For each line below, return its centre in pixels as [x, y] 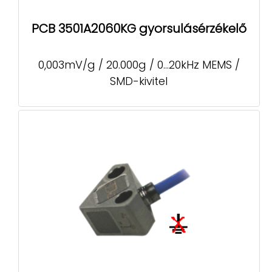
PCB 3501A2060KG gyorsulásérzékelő [139, 28]
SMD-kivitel [139, 81]
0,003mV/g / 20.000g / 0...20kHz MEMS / [139, 65]
